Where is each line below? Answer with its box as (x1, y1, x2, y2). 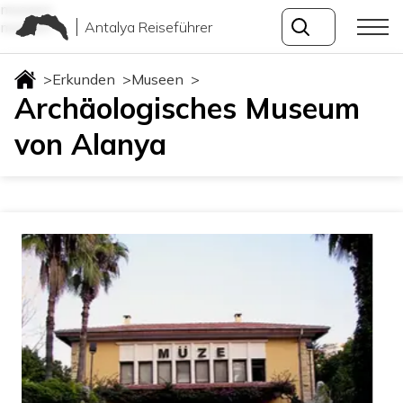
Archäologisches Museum (14, 90, 360, 126)
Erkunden (52, 70, 115, 88)
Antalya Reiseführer (85, 17, 212, 36)
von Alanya (14, 126, 166, 162)
